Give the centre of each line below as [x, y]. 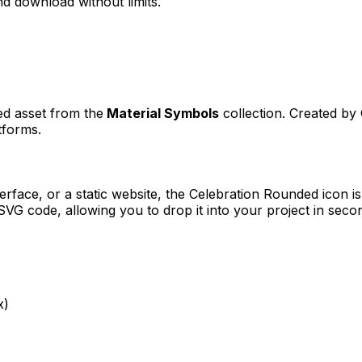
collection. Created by [290, 113]
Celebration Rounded [254, 194]
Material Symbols [163, 113]
